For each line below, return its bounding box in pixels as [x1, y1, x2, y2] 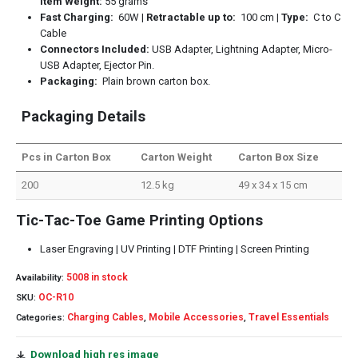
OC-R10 [38, 291, 74, 303]
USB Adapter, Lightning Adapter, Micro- [149, 42, 332, 55]
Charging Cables [67, 311, 144, 323]
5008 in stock [66, 272, 128, 284]
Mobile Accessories [149, 311, 244, 323]
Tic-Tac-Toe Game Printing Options [16, 212, 263, 230]
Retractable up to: [145, 10, 236, 23]
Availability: [16, 272, 66, 284]
